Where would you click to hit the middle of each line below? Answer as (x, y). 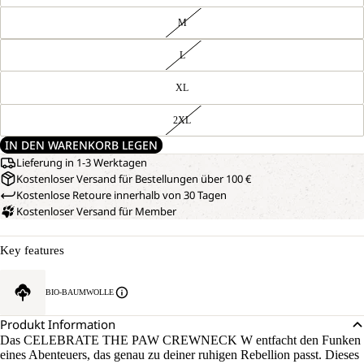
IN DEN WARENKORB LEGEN (81, 145)
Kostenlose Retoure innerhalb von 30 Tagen (121, 195)
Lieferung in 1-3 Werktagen (82, 162)
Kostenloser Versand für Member (96, 211)
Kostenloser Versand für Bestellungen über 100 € (134, 179)
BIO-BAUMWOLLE (80, 292)
